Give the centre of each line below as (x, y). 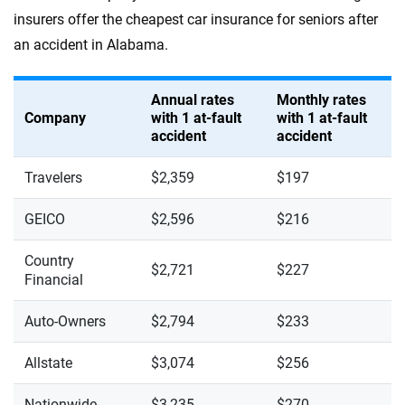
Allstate (48, 363)
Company (55, 118)
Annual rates (193, 100)
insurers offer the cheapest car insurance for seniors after (196, 19)
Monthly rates (321, 100)
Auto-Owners (65, 321)
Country (49, 261)
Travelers (53, 178)
